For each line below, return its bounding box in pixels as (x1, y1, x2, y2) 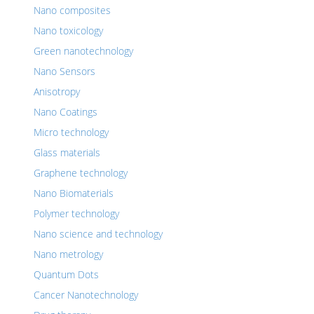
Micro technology (34, 125, 109, 139)
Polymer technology (34, 207, 119, 220)
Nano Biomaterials (34, 186, 114, 200)
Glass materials (34, 146, 100, 159)
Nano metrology (34, 247, 103, 261)
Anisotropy (34, 85, 80, 98)
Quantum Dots (34, 268, 99, 281)
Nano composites (34, 4, 111, 17)
